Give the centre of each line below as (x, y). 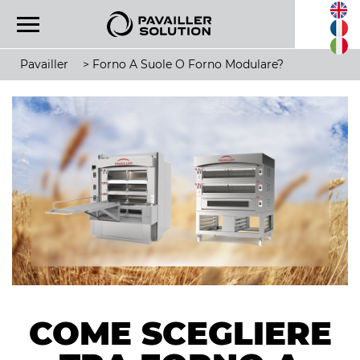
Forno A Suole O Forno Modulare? (188, 64)
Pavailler (44, 64)
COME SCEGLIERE (180, 333)
